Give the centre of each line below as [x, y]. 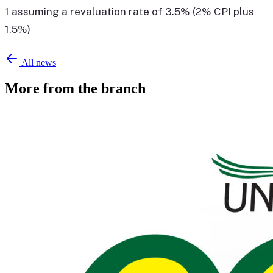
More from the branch [75, 89]
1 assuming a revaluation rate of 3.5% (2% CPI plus [129, 12]
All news [38, 63]
